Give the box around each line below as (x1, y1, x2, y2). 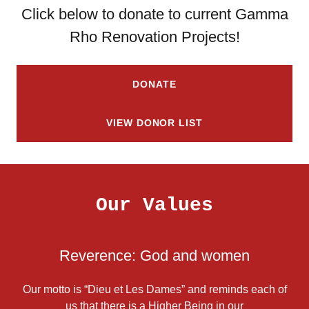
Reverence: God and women (59, 247, 250, 264)
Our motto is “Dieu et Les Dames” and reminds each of (22, 283, 287, 295)
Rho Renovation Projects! (69, 28, 240, 46)
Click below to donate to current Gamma (21, 6, 288, 23)
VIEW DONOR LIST (106, 117, 203, 128)
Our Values (96, 195, 213, 216)
